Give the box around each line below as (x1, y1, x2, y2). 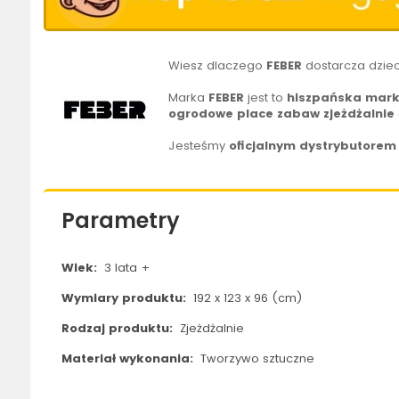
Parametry (61, 206, 180, 236)
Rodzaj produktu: (61, 320, 176, 338)
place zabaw (237, 105, 321, 123)
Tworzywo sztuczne (196, 350, 314, 368)
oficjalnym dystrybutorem (229, 137, 397, 155)
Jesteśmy (168, 137, 230, 155)
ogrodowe (168, 105, 234, 123)
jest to (244, 89, 288, 107)
